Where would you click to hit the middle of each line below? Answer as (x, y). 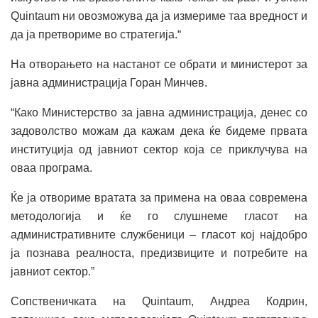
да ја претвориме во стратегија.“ (96, 34)
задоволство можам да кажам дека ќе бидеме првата (159, 131)
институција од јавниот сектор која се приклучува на (159, 149)
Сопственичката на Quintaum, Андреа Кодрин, (159, 301)
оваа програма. (51, 168)
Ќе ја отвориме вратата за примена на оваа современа (159, 197)
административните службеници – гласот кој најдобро (159, 234)
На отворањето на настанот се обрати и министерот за (159, 64)
